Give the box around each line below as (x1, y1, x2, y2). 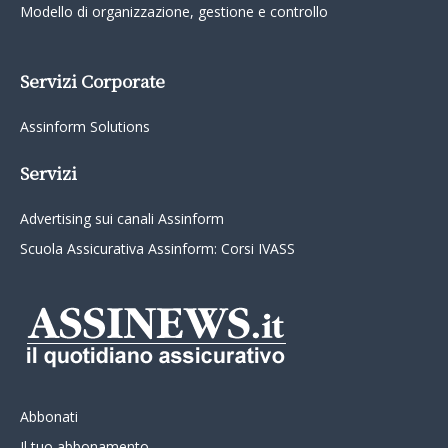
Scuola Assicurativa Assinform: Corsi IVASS (20, 239, 295, 258)
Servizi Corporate (20, 68, 165, 93)
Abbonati (20, 407, 78, 426)
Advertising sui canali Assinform (20, 209, 224, 228)
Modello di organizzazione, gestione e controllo (20, 2, 328, 21)
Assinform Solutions (20, 117, 150, 136)
